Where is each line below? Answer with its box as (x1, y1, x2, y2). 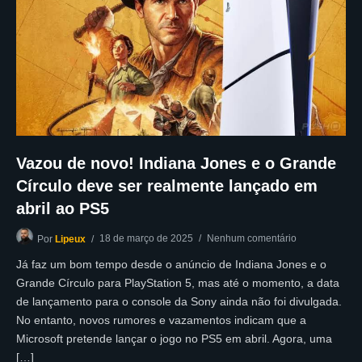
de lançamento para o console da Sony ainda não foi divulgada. (16, 294, 342, 308)
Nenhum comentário (207, 232, 297, 244)
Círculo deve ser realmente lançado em (16, 176, 318, 195)
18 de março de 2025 (99, 232, 193, 244)
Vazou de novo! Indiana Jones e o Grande (16, 154, 336, 172)
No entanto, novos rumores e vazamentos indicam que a (16, 313, 306, 326)
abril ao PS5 (16, 199, 109, 217)
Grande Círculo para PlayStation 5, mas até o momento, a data (16, 276, 339, 289)
